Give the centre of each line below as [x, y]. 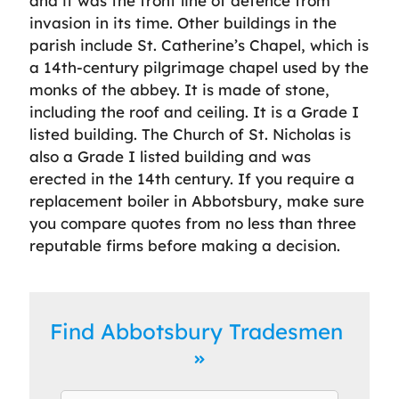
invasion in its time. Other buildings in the [183, 22]
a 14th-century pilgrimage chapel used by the [199, 67]
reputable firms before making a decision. [185, 245]
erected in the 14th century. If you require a [192, 178]
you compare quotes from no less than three [193, 223]
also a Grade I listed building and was [170, 156]
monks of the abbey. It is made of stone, [179, 89]
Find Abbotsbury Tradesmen [199, 331]
